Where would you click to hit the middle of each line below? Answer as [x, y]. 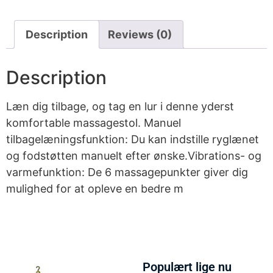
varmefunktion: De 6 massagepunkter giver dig [127, 172]
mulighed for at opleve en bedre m [95, 189]
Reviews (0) [140, 35]
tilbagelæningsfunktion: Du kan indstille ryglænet [133, 140]
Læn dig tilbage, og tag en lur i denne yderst [120, 107]
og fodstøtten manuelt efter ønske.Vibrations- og [134, 156]
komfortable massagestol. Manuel [94, 123]
